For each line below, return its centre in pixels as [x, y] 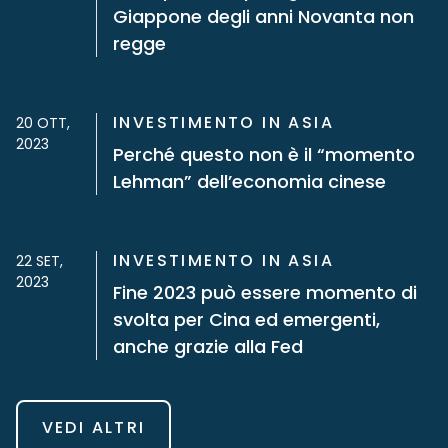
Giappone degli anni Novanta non [263, 16]
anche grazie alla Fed [208, 346]
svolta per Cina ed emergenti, [246, 319]
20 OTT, [43, 123]
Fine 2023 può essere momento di [265, 292]
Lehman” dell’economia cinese [249, 181]
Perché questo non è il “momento [264, 154]
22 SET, [39, 261]
